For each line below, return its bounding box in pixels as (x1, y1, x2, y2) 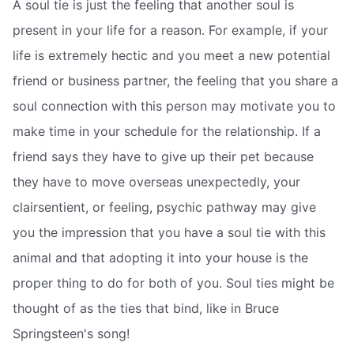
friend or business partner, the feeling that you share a (13, 72, 338, 88)
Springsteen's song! (13, 325, 130, 341)
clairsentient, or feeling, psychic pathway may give (13, 198, 316, 215)
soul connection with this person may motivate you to (13, 97, 336, 114)
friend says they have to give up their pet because (13, 148, 314, 164)
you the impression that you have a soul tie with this (13, 224, 326, 240)
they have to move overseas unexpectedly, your (13, 173, 300, 190)
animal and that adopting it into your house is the (13, 249, 308, 265)
